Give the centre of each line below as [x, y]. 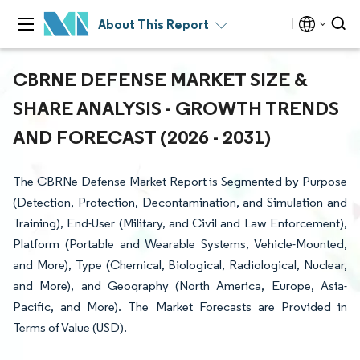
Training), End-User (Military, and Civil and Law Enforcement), [180, 223]
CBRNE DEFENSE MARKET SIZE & [160, 79]
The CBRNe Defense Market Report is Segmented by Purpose [180, 181]
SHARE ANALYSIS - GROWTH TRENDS [176, 108]
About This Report [153, 24]
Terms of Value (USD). [70, 327]
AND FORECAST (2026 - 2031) [142, 137]
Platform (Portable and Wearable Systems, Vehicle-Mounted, [180, 244]
